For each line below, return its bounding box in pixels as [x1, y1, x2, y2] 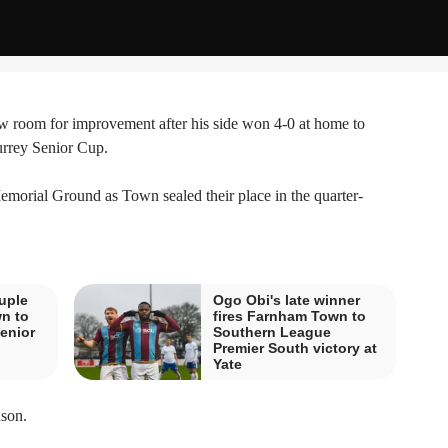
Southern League [213, 323, 331, 340]
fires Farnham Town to [213, 307, 366, 324]
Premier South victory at [213, 339, 377, 356]
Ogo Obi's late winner [213, 291, 360, 308]
